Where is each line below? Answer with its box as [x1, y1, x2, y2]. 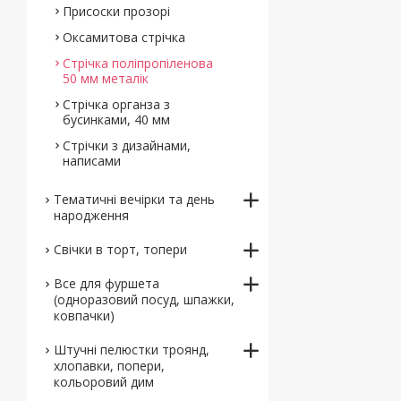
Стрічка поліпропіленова [63, 55, 213, 72]
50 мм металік [63, 70, 149, 87]
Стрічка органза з [63, 96, 170, 113]
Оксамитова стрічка [63, 29, 185, 46]
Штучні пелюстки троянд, [54, 341, 209, 358]
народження [54, 207, 129, 224]
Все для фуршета [54, 275, 159, 292]
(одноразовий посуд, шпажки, [54, 291, 235, 308]
